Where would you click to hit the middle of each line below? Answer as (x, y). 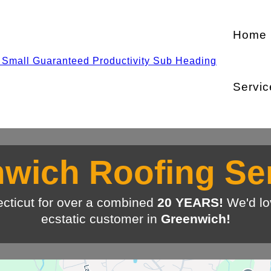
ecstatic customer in (101, 219)
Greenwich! (195, 219)
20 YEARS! (188, 202)
